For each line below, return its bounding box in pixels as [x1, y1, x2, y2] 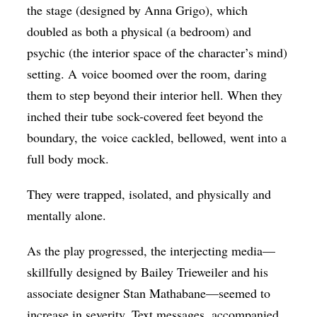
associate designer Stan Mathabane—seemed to [27, 284, 271, 302]
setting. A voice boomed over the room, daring [27, 65, 267, 83]
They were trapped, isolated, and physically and [27, 185, 272, 203]
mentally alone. [27, 207, 107, 224]
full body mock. [27, 150, 110, 168]
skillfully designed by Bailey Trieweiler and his [27, 263, 269, 281]
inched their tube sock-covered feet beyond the [27, 108, 264, 125]
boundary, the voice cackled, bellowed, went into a [27, 129, 287, 146]
